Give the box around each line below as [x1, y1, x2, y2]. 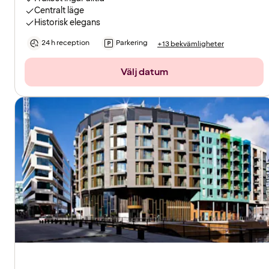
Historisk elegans [34, 17, 100, 29]
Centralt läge [34, 5, 84, 17]
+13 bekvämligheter [157, 38, 224, 49]
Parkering [116, 38, 148, 49]
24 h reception [41, 38, 89, 49]
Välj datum [120, 65, 168, 79]
